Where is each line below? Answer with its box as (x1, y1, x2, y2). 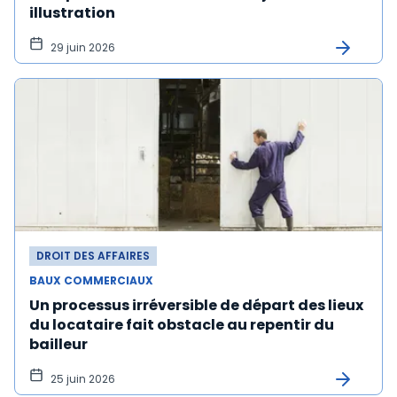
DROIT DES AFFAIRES (36, 248, 150, 263)
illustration (29, 3, 115, 23)
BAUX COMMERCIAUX (29, 273, 153, 288)
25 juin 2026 (51, 371, 115, 386)
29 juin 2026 (51, 40, 115, 55)
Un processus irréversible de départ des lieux (29, 295, 363, 315)
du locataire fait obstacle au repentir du (29, 315, 334, 335)
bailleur (29, 334, 88, 354)
